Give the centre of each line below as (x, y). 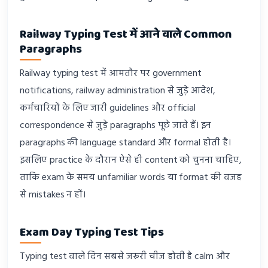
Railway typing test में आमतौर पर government (111, 73)
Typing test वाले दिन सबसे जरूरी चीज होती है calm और (125, 256)
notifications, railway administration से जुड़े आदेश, (118, 91)
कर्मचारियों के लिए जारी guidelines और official (108, 108)
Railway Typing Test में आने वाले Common (126, 34)
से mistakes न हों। (53, 195)
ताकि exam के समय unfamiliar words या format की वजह (131, 177)
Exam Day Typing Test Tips (92, 232)
